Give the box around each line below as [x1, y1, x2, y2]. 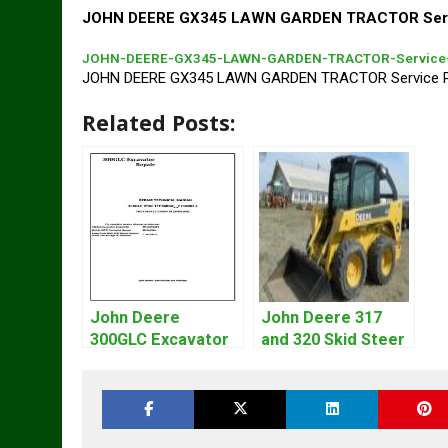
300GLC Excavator [90, 329, 229, 349]
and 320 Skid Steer [261, 329, 405, 349]
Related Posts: [82, 107, 235, 137]
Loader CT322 [261, 351, 369, 371]
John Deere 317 [261, 307, 382, 327]
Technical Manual [90, 373, 221, 393]
